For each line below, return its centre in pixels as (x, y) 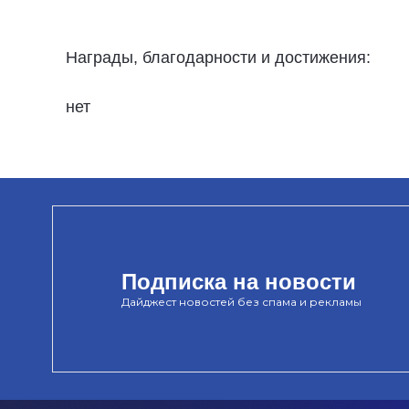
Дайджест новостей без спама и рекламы (241, 302)
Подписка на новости (239, 282)
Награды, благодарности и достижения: (218, 57)
